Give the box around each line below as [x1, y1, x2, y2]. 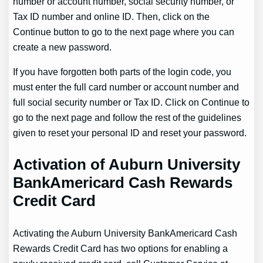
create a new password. [13, 41, 112, 52]
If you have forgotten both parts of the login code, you [13, 66, 232, 77]
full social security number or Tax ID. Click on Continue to [13, 97, 250, 108]
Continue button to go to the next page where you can [13, 26, 235, 37]
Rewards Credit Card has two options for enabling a [13, 242, 228, 254]
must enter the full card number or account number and [13, 82, 240, 93]
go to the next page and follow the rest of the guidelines [13, 112, 242, 123]
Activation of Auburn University [13, 155, 241, 173]
